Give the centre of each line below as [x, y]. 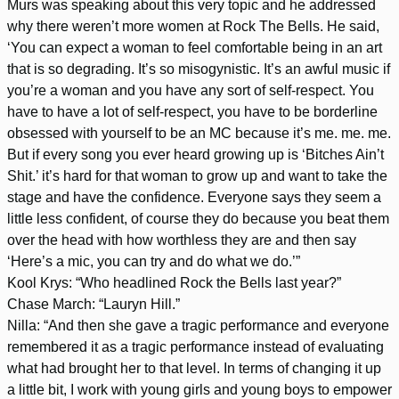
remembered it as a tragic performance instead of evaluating [195, 346]
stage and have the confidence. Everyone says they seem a [194, 197]
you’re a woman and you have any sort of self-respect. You [191, 90]
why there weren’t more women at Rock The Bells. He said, [193, 26]
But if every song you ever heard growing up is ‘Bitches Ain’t [195, 154]
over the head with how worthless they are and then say [182, 240]
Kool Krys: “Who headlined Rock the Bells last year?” [174, 282]
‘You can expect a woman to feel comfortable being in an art [195, 47]
